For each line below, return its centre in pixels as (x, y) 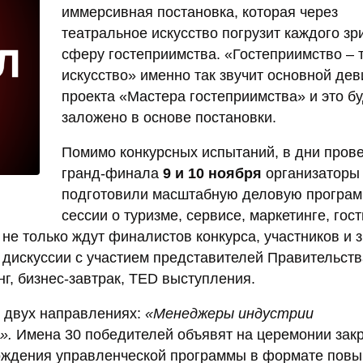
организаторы (311, 174)
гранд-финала (112, 174)
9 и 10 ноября (212, 174)
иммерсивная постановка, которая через (200, 13)
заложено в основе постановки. (169, 118)
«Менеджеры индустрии (229, 314)
